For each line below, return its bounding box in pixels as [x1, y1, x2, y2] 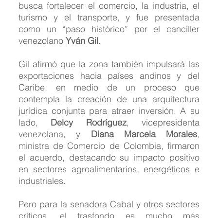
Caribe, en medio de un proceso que [18, 82, 200, 93]
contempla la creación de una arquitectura [18, 93, 200, 105]
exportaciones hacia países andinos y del [18, 70, 200, 82]
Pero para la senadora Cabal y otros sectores [18, 199, 200, 210]
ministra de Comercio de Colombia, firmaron [18, 140, 200, 152]
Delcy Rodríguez [51, 117, 127, 128]
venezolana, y [18, 128, 91, 140]
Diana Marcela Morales [91, 128, 197, 140]
